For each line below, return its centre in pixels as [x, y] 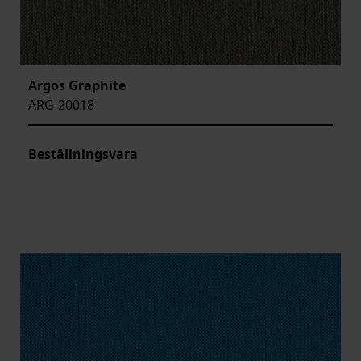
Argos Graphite [77, 85]
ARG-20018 [61, 104]
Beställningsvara [83, 154]
